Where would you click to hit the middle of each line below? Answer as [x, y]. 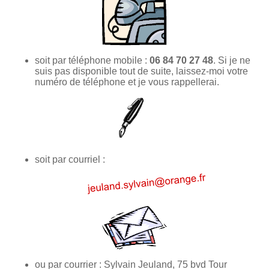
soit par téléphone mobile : [92, 60]
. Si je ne [232, 60]
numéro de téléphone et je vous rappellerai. [127, 82]
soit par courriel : [70, 159]
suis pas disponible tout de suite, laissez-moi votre [141, 71]
